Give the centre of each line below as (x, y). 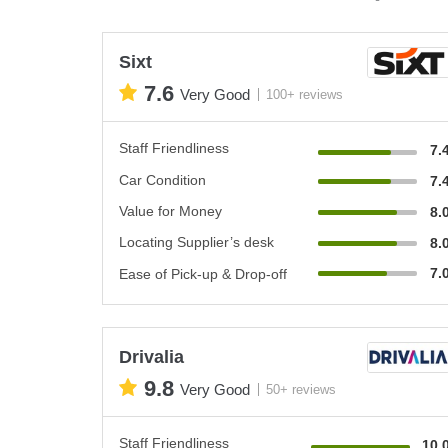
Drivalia (151, 357)
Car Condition (162, 180)
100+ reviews (304, 94)
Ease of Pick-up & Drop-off (203, 274)
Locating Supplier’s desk (196, 242)
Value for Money (170, 211)
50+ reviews (301, 389)
